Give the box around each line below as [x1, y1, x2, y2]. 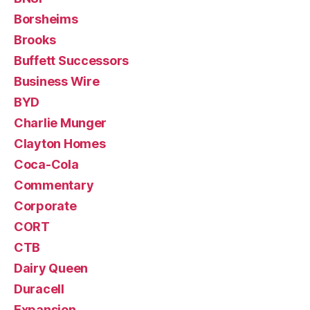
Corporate [14, 198, 77, 213]
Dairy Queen [14, 260, 89, 275]
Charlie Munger [14, 115, 107, 130]
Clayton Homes [14, 136, 106, 151]
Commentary [14, 177, 94, 192]
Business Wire [14, 73, 100, 89]
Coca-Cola [14, 156, 79, 172]
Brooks [14, 32, 56, 47]
